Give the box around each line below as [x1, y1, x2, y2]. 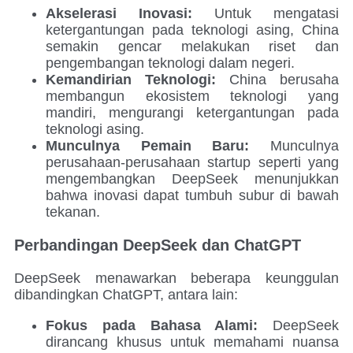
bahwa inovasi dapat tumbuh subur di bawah [46, 187, 339, 203]
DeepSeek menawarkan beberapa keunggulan [14, 269, 339, 286]
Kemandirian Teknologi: [46, 71, 216, 87]
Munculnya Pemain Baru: [46, 137, 250, 154]
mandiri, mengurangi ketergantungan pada [46, 104, 339, 121]
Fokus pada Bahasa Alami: [46, 317, 258, 333]
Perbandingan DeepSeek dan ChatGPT [14, 236, 301, 254]
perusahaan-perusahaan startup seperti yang [46, 154, 339, 170]
